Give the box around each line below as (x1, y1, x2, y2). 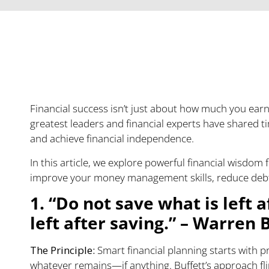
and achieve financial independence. (30, 131, 194, 146)
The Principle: (30, 243, 95, 257)
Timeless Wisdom (30, 60, 228, 94)
